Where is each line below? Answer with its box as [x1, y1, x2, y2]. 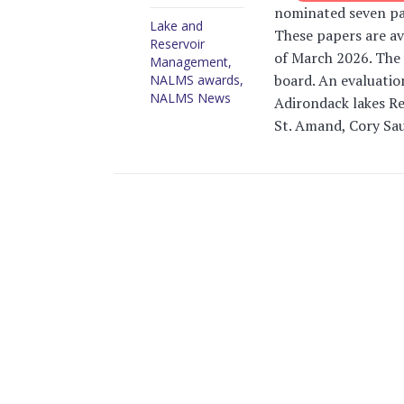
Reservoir [150, 35, 205, 53]
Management [150, 53, 228, 71]
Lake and [150, 17, 203, 35]
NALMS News [150, 89, 231, 107]
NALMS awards [150, 71, 240, 89]
